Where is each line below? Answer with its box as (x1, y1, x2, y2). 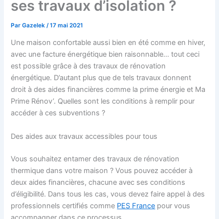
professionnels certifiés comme (11, 201, 117, 210)
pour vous (155, 201, 191, 210)
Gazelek (22, 22, 47, 29)
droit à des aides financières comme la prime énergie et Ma (11, 85, 206, 94)
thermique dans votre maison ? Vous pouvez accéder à (11, 166, 193, 175)
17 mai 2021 (50, 22, 84, 29)
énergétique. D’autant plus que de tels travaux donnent (11, 73, 192, 83)
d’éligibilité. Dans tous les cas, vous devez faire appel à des (11, 189, 205, 198)
